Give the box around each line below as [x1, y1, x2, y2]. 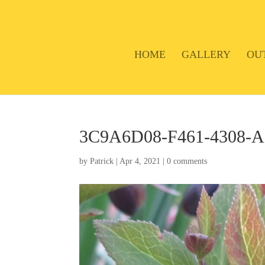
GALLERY [181, 48, 231, 60]
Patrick [90, 157, 114, 166]
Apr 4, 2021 [119, 157, 161, 166]
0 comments [167, 157, 208, 166]
